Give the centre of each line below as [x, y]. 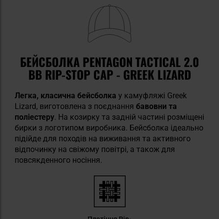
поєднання [115, 106]
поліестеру [34, 117]
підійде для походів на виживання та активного [103, 138]
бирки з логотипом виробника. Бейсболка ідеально [109, 128]
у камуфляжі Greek [152, 95]
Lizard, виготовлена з [53, 106]
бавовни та [156, 106]
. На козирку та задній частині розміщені [129, 117]
